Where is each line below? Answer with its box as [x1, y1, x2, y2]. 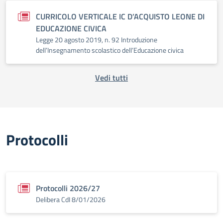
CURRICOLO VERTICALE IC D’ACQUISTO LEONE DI [36, 10, 205, 22]
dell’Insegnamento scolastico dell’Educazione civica [36, 45, 184, 55]
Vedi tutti [95, 72, 128, 84]
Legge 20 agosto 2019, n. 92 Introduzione [36, 34, 157, 45]
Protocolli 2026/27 [36, 182, 100, 194]
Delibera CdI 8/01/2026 [36, 194, 106, 205]
